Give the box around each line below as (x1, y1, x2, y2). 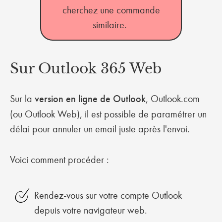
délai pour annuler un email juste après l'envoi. (10, 123, 192, 135)
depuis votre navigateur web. (34, 204, 150, 216)
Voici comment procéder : (10, 154, 111, 166)
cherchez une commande (62, 4, 160, 16)
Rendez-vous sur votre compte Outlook (34, 189, 182, 201)
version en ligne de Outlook (35, 93, 146, 105)
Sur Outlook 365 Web (10, 60, 162, 77)
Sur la (10, 93, 35, 105)
